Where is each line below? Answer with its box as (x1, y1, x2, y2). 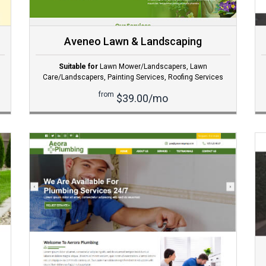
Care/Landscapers (43, 73, 104, 82)
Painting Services (107, 73, 164, 82)
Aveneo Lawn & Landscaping (64, 35, 202, 48)
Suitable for (59, 62, 98, 71)
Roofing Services (168, 73, 223, 82)
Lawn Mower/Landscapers (100, 62, 186, 71)
